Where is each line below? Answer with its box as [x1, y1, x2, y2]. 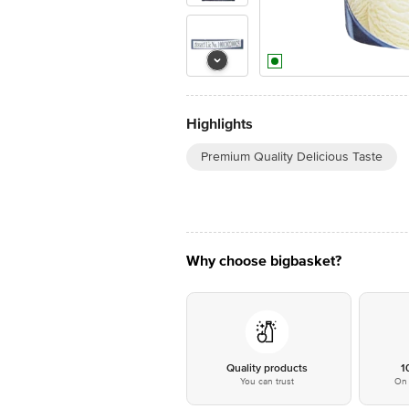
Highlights [186, 115, 253, 133]
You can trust [239, 376, 294, 387]
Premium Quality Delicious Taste [201, 149, 383, 164]
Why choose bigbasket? [186, 252, 341, 270]
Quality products [225, 362, 308, 375]
